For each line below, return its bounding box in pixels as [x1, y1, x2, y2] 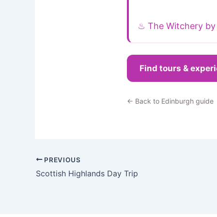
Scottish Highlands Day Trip [36, 169, 138, 179]
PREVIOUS [42, 155, 81, 164]
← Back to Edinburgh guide [127, 96, 214, 105]
